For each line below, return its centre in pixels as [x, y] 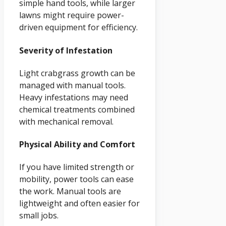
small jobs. [39, 216]
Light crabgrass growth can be [77, 73]
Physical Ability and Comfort [77, 145]
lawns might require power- [72, 15]
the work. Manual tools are [70, 191]
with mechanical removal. [66, 121]
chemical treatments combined [77, 109]
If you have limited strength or [77, 167]
